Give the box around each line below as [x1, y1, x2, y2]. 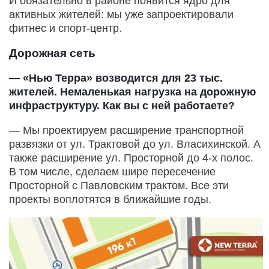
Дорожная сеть [9, 47, 95, 60]
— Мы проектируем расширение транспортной [9, 124, 244, 137]
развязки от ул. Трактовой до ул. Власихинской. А [9, 138, 261, 151]
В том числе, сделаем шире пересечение [9, 166, 216, 178]
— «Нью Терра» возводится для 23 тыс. [9, 72, 223, 85]
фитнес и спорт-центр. [9, 22, 122, 35]
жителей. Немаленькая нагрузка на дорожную [9, 86, 256, 98]
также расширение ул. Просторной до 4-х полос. [9, 152, 253, 165]
